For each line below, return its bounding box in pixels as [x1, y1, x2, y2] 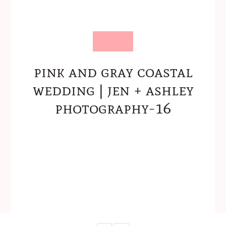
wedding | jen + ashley [32, 79, 194, 99]
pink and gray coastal [33, 61, 193, 81]
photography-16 [55, 97, 171, 118]
